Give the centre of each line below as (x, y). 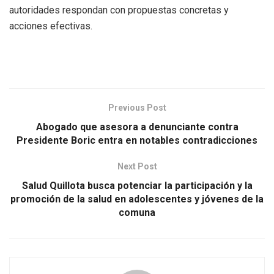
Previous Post (137, 107)
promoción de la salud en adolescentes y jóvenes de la (137, 199)
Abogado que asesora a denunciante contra (137, 127)
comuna (137, 212)
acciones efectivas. (51, 26)
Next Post (137, 166)
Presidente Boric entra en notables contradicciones (137, 140)
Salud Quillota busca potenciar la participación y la (137, 185)
